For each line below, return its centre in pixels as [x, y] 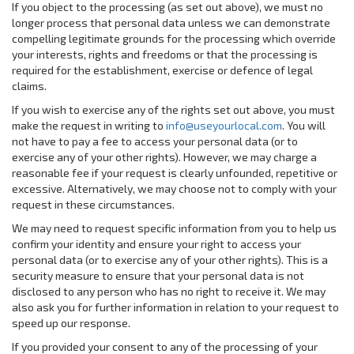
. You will [304, 125]
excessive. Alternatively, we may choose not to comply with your [174, 188]
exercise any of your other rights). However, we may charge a [164, 157]
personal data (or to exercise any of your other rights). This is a [170, 260]
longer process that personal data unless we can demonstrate [171, 23]
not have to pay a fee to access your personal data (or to [155, 141]
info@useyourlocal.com [224, 125]
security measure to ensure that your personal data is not [158, 275]
